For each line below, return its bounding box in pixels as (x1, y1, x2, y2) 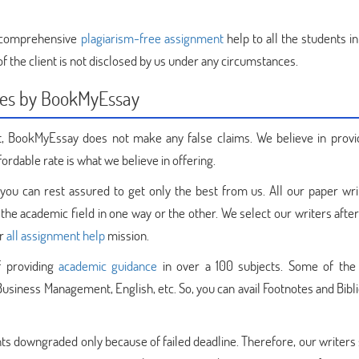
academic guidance (58, 256, 158, 275)
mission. (105, 226, 149, 244)
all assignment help (6, 226, 105, 244)
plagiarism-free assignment (80, 29, 224, 47)
